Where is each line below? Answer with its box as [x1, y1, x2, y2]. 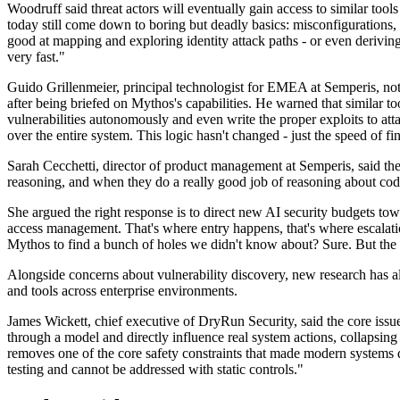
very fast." [7, 49, 65, 65]
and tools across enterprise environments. [7, 283, 237, 299]
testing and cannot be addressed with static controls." [7, 362, 304, 378]
